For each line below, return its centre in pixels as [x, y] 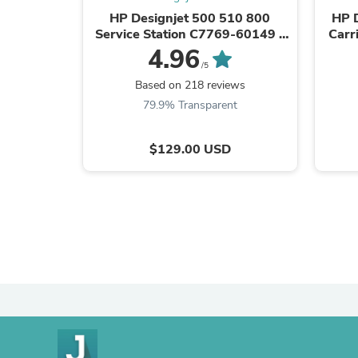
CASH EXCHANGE [190, 50]
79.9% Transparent [190, 105]
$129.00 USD [190, 149]
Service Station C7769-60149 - [190, 34]
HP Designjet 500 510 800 [190, 18]
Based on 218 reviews [190, 85]
